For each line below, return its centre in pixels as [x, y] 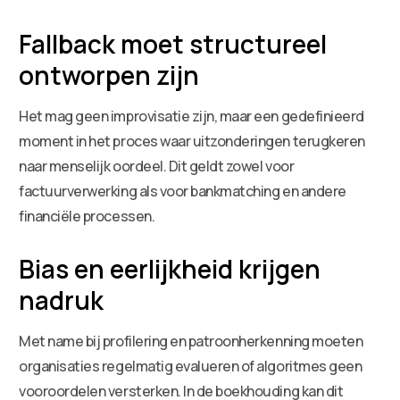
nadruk [62, 300]
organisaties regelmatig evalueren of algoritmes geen [191, 366]
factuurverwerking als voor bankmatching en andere [183, 191]
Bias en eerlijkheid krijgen [170, 268]
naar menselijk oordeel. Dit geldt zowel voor [157, 166]
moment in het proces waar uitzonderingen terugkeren [192, 141]
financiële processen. [87, 216]
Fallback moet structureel [173, 43]
